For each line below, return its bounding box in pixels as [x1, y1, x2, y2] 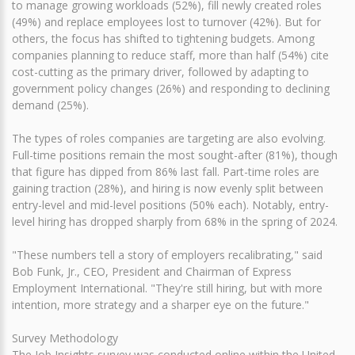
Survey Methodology [12, 330, 118, 346]
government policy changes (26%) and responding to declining [12, 81, 330, 97]
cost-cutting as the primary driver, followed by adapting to [12, 64, 309, 80]
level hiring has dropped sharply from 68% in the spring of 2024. [12, 214, 338, 230]
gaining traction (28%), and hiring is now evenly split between [12, 181, 323, 197]
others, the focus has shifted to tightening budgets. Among [12, 31, 315, 47]
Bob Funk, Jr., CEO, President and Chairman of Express [12, 264, 292, 280]
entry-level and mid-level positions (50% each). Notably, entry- [12, 197, 329, 213]
